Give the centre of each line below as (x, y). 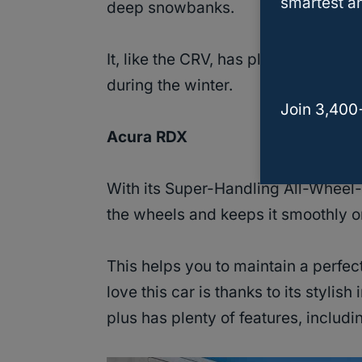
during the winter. (170, 86)
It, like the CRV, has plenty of (211, 60)
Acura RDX (147, 137)
